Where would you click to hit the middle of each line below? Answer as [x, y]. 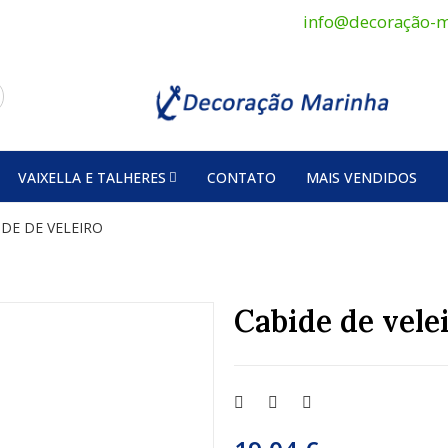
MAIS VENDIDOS [361, 177]
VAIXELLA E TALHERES [92, 177]
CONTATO [241, 177]
